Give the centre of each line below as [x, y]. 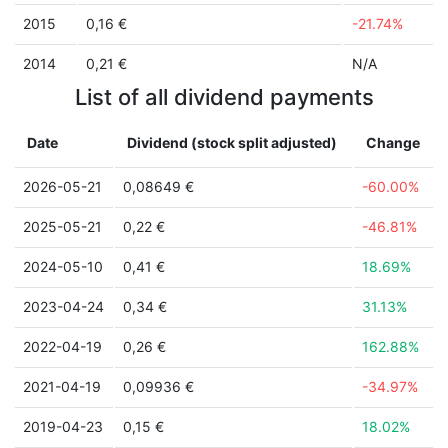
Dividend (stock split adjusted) [232, 142]
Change [393, 142]
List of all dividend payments [224, 97]
